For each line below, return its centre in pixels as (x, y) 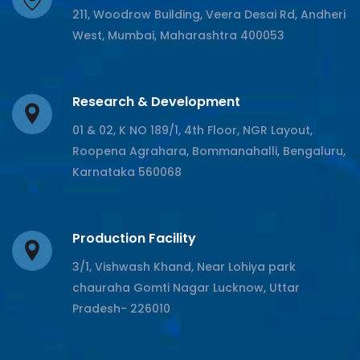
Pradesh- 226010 (121, 309)
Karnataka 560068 (127, 172)
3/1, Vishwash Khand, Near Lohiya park (184, 267)
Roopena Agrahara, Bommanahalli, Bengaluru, (209, 151)
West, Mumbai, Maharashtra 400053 (178, 36)
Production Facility (134, 239)
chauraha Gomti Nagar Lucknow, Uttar (186, 288)
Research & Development (156, 102)
